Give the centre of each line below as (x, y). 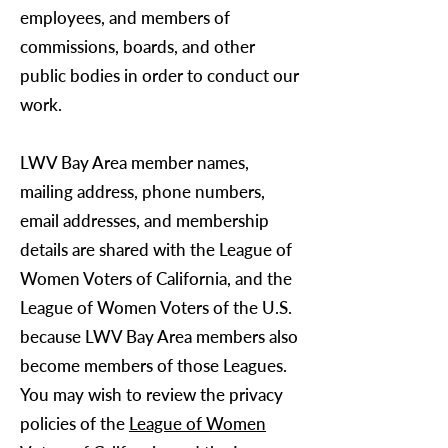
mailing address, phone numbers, (142, 191)
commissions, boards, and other (137, 46)
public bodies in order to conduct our (159, 75)
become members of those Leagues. (153, 365)
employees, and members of (125, 17)
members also (245, 336)
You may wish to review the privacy (151, 394)
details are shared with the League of (156, 249)
